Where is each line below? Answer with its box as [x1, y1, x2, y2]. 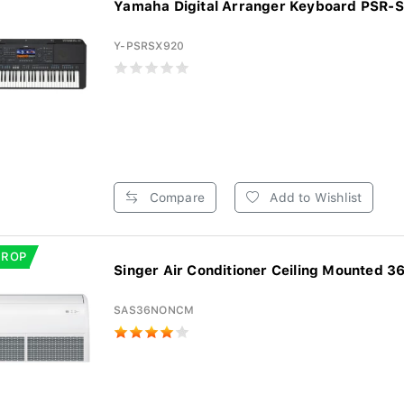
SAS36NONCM [114, 304, 195, 317]
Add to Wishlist [266, 190, 363, 205]
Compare [145, 190, 205, 205]
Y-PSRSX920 [114, 40, 185, 52]
